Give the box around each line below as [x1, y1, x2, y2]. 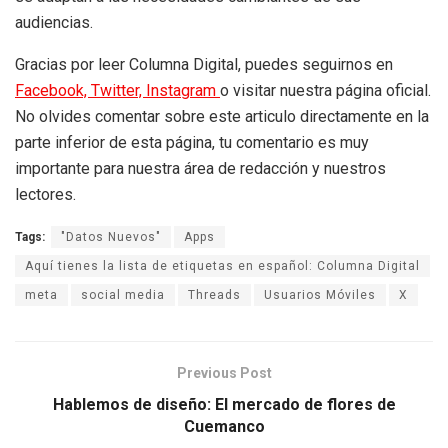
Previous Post [176, 364, 272, 381]
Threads [188, 287, 241, 302]
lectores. [15, 184, 76, 204]
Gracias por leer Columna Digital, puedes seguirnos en [15, 54, 393, 74]
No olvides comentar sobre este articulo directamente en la [15, 106, 429, 126]
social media [81, 287, 165, 302]
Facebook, [15, 80, 91, 100]
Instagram [146, 80, 220, 100]
